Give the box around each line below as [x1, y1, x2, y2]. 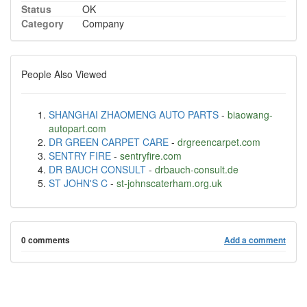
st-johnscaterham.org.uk [116, 176, 222, 190]
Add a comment [224, 234, 286, 246]
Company [82, 16, 124, 30]
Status [21, 2, 51, 16]
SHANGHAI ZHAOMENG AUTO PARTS [49, 108, 219, 121]
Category [21, 16, 64, 30]
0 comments [21, 234, 70, 246]
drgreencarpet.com [177, 135, 260, 149]
